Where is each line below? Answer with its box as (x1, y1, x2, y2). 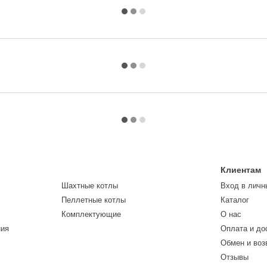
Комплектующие (61, 210, 121, 219)
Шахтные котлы (61, 181, 118, 190)
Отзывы (221, 253, 249, 262)
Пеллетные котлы (61, 195, 126, 204)
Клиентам (221, 165, 262, 175)
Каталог (221, 195, 250, 204)
